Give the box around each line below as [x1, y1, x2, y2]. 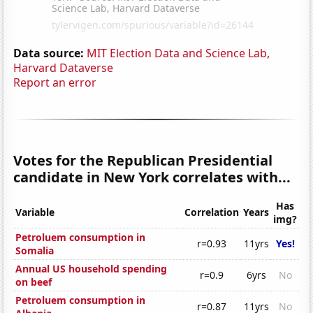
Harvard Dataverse [13, 59, 114, 75]
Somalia [15, 244, 54, 258]
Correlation [184, 205, 240, 219]
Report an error [13, 74, 97, 90]
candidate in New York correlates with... [13, 167, 291, 187]
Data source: [13, 45, 85, 61]
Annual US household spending [15, 262, 168, 276]
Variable [15, 205, 55, 219]
